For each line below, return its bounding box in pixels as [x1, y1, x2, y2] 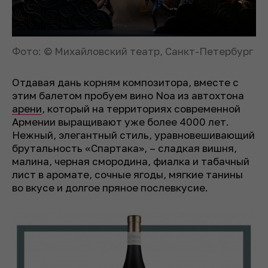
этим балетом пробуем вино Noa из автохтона [12, 89, 244, 102]
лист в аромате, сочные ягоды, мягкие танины [12, 167, 243, 181]
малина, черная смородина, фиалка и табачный [12, 154, 249, 167]
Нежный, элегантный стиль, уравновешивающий [12, 128, 255, 141]
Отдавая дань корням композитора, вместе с [12, 75, 239, 89]
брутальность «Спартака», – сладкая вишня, [12, 141, 237, 154]
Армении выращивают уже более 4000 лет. [12, 115, 229, 128]
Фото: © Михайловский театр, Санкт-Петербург [12, 44, 253, 57]
